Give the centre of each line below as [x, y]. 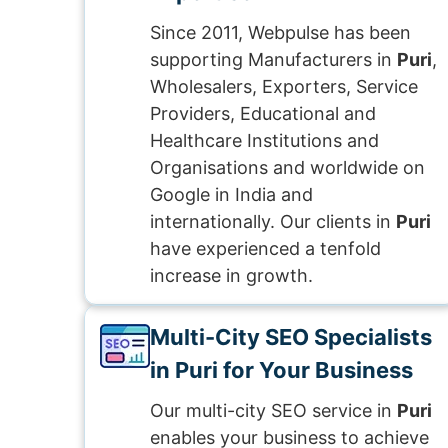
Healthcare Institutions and [264, 140]
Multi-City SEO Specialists [291, 337]
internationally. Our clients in [273, 221]
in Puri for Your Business [281, 370]
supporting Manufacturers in [273, 59]
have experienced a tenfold [265, 248]
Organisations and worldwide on [287, 167]
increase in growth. [231, 275]
